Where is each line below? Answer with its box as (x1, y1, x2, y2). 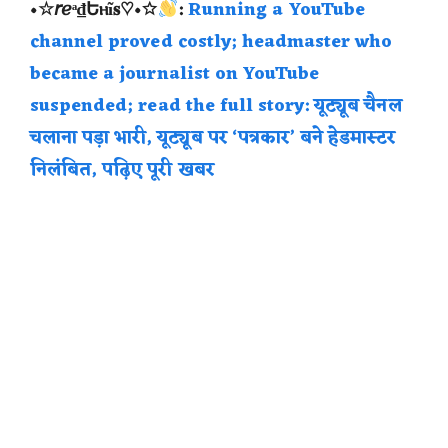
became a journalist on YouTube (30, 57, 320, 90)
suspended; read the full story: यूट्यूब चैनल (30, 89, 402, 122)
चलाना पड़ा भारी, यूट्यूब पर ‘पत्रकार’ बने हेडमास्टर (30, 121, 397, 154)
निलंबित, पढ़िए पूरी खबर (30, 153, 215, 186)
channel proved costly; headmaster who (30, 25, 393, 58)
